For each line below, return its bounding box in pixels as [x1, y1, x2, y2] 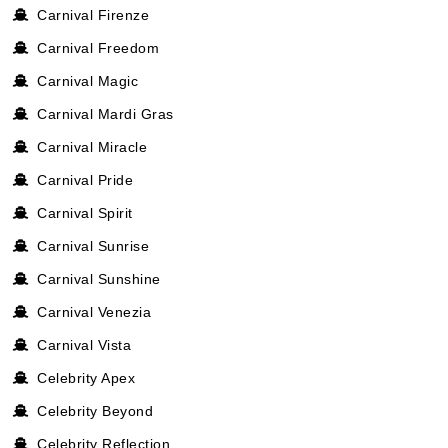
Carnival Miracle [37, 138, 147, 155]
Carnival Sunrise [37, 237, 149, 254]
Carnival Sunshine [37, 270, 161, 287]
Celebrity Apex [37, 369, 135, 386]
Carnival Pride [37, 171, 133, 188]
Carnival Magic [37, 72, 138, 89]
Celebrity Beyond [37, 402, 153, 419]
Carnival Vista [37, 336, 131, 353]
